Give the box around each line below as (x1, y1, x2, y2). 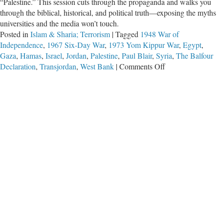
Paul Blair (122, 50, 152, 61)
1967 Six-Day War (47, 39, 105, 50)
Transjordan (40, 61, 76, 71)
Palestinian (165, 157, 198, 168)
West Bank (80, 61, 114, 71)
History (165, 114, 188, 125)
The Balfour (176, 50, 213, 61)
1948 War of (140, 28, 179, 39)
